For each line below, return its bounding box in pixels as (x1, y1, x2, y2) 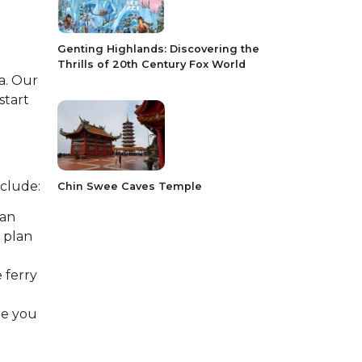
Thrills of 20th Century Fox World (57, 57, 246, 70)
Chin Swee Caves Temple (57, 180, 202, 193)
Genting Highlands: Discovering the (57, 42, 259, 55)
